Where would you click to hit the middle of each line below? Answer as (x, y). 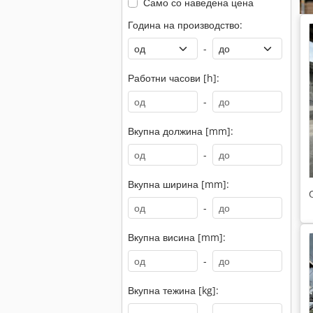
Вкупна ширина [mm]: (179, 184)
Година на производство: (185, 25)
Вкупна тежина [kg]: (173, 290)
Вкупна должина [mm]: (181, 131)
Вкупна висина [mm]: (177, 237)
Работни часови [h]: (174, 78)
